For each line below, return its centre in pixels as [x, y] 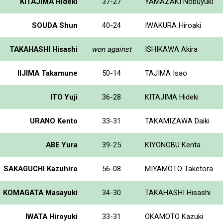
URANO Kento [54, 121]
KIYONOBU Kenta [173, 145]
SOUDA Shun [55, 25]
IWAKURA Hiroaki [173, 25]
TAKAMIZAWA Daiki [177, 121]
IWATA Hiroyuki [52, 216]
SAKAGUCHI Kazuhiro [41, 168]
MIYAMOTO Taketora [179, 168]
